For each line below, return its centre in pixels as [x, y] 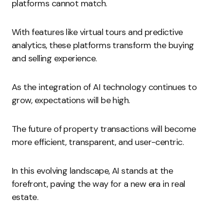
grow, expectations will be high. [71, 100]
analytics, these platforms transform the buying [103, 45]
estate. [25, 197]
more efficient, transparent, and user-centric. [98, 142]
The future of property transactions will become [104, 129]
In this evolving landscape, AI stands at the [92, 171]
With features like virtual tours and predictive [97, 32]
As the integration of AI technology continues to [104, 87]
